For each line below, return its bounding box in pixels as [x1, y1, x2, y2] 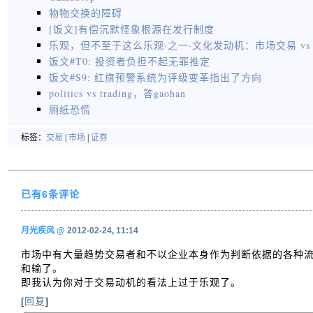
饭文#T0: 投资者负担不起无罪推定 [49, 54, 210, 68]
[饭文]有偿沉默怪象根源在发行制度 [49, 22, 214, 36]
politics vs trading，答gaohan [49, 87, 186, 100]
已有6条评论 [21, 189, 80, 200]
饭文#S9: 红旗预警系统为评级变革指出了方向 [49, 71, 262, 84]
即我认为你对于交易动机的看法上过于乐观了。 [21, 276, 241, 288]
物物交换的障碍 [49, 6, 122, 20]
